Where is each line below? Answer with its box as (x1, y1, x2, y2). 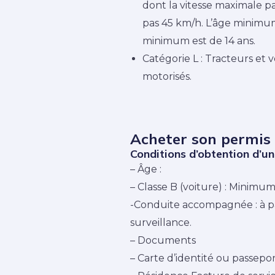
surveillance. (130, 217, 192, 229)
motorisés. (142, 71, 192, 83)
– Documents (130, 234, 196, 247)
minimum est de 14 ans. (142, 35, 255, 47)
